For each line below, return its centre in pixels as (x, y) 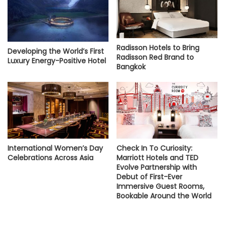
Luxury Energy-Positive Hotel (57, 61)
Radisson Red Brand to (155, 58)
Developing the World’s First (56, 51)
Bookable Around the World (164, 196)
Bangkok (131, 67)
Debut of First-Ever (149, 177)
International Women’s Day (55, 148)
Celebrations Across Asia (50, 158)
